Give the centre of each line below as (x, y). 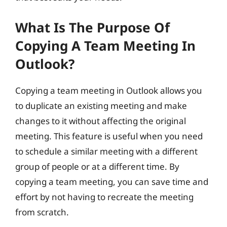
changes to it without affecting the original (101, 121)
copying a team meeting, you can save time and (112, 181)
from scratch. (42, 212)
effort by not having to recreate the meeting (104, 197)
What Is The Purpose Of (92, 27)
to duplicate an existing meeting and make (101, 105)
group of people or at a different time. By (97, 166)
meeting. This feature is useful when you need (109, 136)
